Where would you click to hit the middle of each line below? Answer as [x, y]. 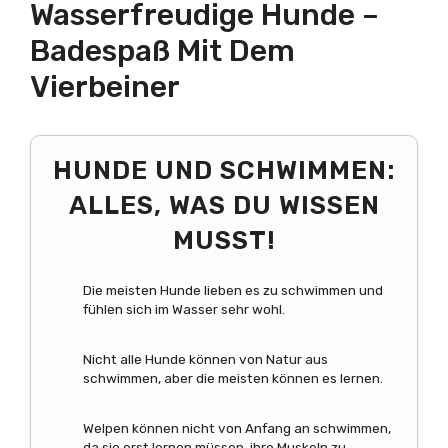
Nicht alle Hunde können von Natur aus [205, 358]
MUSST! [224, 239]
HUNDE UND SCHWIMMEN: [224, 169]
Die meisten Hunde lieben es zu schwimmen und [233, 289]
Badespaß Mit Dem [162, 50]
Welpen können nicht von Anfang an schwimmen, [237, 428]
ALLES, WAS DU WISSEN [224, 204]
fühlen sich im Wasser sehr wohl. [184, 308]
